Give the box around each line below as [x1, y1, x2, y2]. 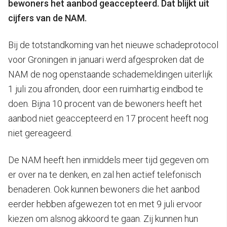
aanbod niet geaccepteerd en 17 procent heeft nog [8, 113, 208, 124]
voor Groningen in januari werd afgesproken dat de [8, 54, 204, 65]
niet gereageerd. [8, 128, 72, 139]
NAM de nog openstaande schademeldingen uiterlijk [8, 69, 212, 80]
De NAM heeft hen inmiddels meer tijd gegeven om [8, 155, 209, 166]
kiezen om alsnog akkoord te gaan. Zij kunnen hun [8, 213, 198, 224]
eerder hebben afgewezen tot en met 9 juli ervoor [8, 199, 202, 210]
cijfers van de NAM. [8, 13, 87, 24]
